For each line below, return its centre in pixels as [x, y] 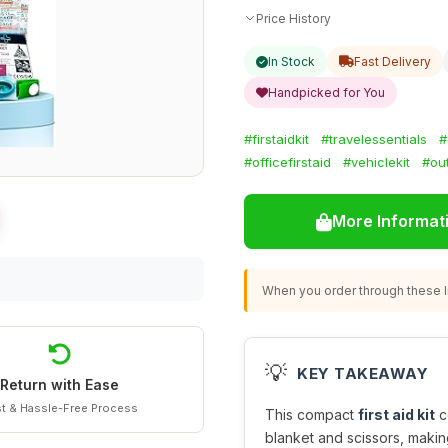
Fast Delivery [392, 61]
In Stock [291, 61]
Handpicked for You [326, 92]
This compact [311, 414]
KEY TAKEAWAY [362, 373]
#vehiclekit [376, 162]
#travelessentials [374, 139]
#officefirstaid [287, 162]
